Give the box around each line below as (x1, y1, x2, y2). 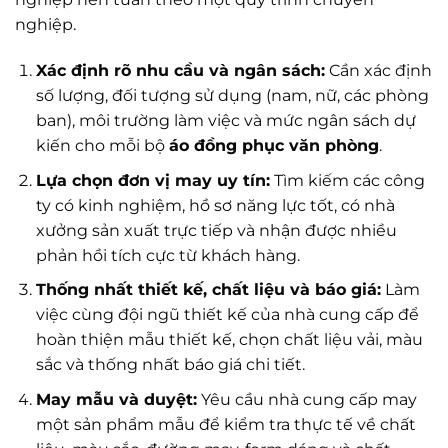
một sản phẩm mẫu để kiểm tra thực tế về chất (35, 414, 416, 434)
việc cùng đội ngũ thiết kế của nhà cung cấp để (35, 305, 419, 325)
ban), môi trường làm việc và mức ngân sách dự (35, 111, 416, 131)
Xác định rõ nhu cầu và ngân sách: (35, 61, 325, 81)
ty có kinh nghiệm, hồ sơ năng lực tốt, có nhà (35, 195, 395, 215)
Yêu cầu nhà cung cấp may (196, 389, 417, 409)
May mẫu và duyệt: (35, 389, 197, 409)
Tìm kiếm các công (269, 170, 425, 190)
